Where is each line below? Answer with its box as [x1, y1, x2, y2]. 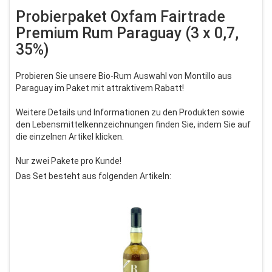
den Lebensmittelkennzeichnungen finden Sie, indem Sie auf [16, 119, 251, 129]
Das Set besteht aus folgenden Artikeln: [16, 171, 171, 181]
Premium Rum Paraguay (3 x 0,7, [16, 24, 239, 42]
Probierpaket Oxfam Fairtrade [16, 7, 225, 25]
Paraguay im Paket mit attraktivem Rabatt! [16, 83, 186, 93]
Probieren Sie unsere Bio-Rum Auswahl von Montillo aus [16, 70, 232, 81]
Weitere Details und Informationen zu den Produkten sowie [16, 107, 245, 117]
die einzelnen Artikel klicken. [16, 131, 124, 141]
